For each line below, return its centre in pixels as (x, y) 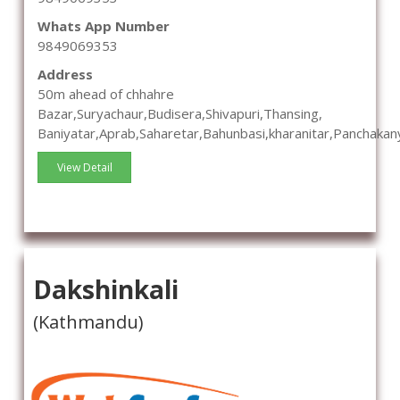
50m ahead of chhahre (106, 94)
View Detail (84, 168)
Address (65, 75)
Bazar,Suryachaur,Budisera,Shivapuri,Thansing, (180, 114)
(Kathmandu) (88, 322)
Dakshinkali (106, 290)
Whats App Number (104, 26)
